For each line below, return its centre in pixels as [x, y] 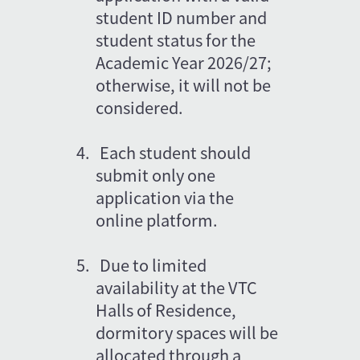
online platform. [157, 219]
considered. [140, 107]
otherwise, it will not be [185, 84]
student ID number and [183, 17]
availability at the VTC [178, 287]
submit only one [157, 174]
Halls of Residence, [168, 309]
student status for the [178, 39]
